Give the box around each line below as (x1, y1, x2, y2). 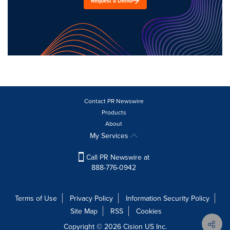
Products (101, 107, 126, 117)
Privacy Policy (70, 193, 113, 203)
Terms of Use (15, 193, 57, 203)
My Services (90, 130, 130, 141)
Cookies (136, 205, 162, 216)
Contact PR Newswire (84, 96, 144, 105)
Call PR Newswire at (84, 151, 149, 162)
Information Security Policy (126, 193, 209, 203)
